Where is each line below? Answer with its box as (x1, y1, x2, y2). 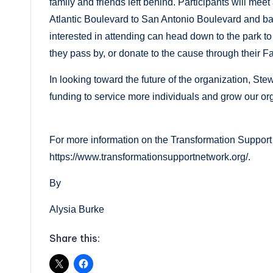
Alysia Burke (49, 204, 104, 215)
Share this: (49, 232, 100, 245)
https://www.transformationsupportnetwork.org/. (49, 152, 250, 163)
